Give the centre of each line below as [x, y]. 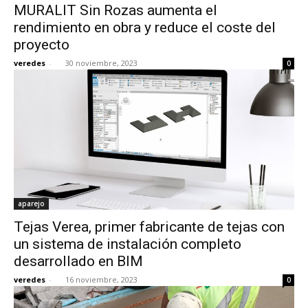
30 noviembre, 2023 [101, 63]
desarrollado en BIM [78, 261]
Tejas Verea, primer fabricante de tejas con [149, 227]
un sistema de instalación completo [128, 244]
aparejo [31, 203]
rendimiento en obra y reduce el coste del [145, 27]
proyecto [42, 44]
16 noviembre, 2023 [101, 279]
